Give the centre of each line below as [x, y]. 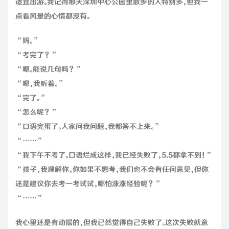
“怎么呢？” [37, 112]
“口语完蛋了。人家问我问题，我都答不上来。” [88, 127]
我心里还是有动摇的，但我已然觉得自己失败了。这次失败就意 [112, 223]
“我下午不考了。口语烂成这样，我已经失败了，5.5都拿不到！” [114, 155]
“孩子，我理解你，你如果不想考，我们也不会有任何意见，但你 [112, 169]
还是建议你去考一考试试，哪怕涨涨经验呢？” [89, 184]
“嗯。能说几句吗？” [49, 69]
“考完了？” [37, 55]
